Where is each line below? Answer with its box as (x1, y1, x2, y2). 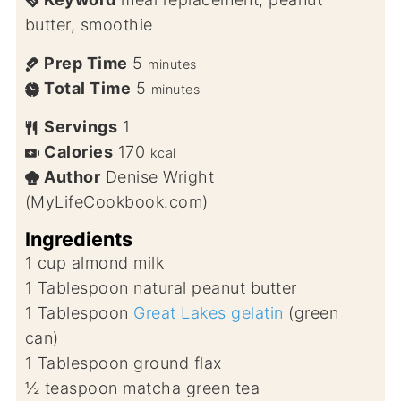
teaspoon (44, 378, 118, 397)
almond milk (71, 252, 165, 272)
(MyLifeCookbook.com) (24, 192, 209, 211)
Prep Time (44, 53, 128, 73)
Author (44, 166, 101, 186)
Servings (44, 116, 118, 136)
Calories (44, 141, 114, 161)
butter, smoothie (24, 14, 153, 34)
